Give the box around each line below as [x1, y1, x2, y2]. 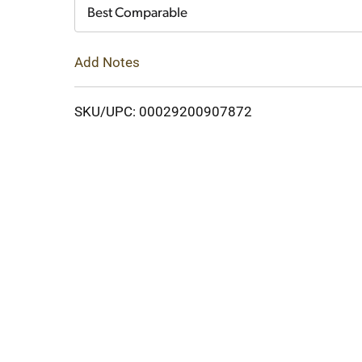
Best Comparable [87, 6, 187, 20]
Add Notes [74, 53, 140, 70]
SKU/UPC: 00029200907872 [74, 103, 252, 120]
